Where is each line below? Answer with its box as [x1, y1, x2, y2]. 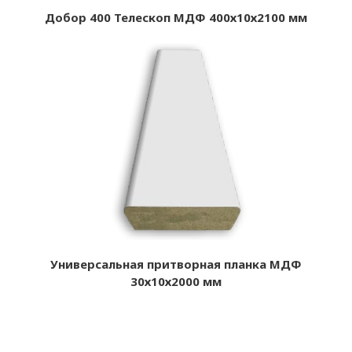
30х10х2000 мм [130, 273, 222, 289]
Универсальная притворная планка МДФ [50, 255, 302, 272]
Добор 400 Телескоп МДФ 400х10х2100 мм [45, 9, 307, 25]
